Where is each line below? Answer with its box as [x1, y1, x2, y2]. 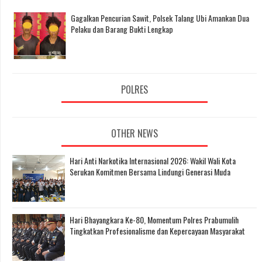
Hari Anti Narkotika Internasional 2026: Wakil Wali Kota [70, 154, 236, 167]
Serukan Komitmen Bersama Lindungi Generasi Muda [70, 166, 230, 178]
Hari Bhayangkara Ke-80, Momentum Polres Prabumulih [70, 213, 239, 226]
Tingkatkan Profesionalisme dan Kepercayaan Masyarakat [70, 225, 245, 237]
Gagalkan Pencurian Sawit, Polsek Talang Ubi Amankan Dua [71, 11, 249, 24]
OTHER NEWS [111, 126, 158, 141]
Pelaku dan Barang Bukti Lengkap [71, 22, 173, 35]
